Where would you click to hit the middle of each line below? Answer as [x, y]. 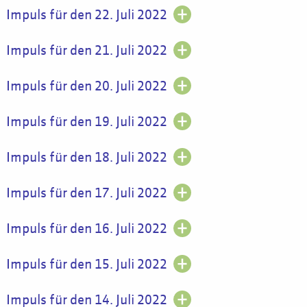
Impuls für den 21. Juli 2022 [86, 51]
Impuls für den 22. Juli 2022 [86, 15]
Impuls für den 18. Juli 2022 [86, 158]
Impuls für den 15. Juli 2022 [86, 265]
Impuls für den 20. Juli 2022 [86, 86]
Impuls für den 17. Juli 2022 [86, 193]
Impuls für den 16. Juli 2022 [86, 229]
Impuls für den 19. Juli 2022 [86, 122]
